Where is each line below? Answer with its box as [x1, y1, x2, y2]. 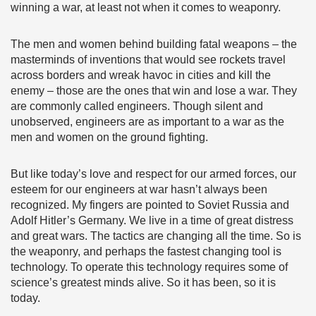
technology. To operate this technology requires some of [11, 261, 288, 273]
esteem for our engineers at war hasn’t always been [11, 183, 267, 195]
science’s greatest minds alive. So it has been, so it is [11, 276, 276, 288]
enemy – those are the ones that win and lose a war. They [11, 85, 297, 97]
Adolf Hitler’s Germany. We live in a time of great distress [11, 214, 293, 226]
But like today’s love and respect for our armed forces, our [11, 168, 296, 180]
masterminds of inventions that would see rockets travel [11, 54, 286, 66]
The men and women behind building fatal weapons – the [11, 38, 297, 50]
